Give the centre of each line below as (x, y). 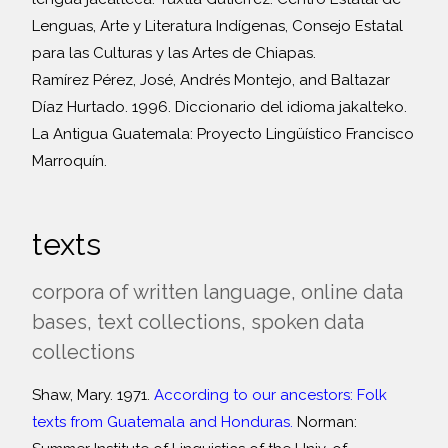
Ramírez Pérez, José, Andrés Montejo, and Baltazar (211, 80)
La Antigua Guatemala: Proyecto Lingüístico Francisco (223, 134)
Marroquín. (69, 161)
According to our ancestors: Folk (270, 395)
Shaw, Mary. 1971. (93, 395)
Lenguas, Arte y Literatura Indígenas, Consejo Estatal (217, 26)
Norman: (325, 422)
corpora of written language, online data (217, 292)
